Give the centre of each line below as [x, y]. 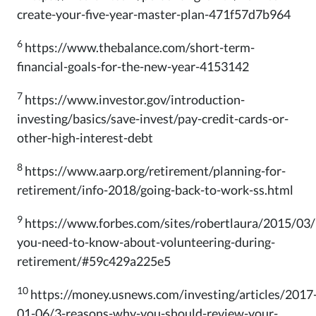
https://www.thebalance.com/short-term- [140, 47]
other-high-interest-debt [85, 137]
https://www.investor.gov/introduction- [135, 99]
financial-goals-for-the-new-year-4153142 [133, 66]
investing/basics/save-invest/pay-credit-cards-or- [153, 118]
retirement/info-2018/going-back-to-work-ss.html [155, 189]
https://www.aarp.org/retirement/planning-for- [155, 170]
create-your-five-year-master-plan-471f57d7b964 [154, 14]
